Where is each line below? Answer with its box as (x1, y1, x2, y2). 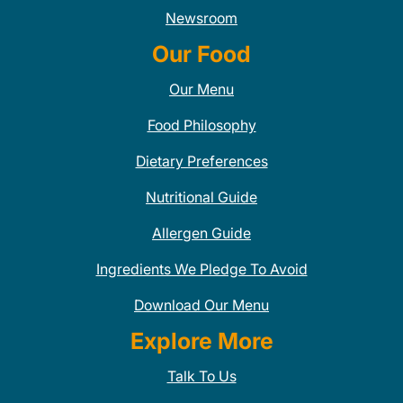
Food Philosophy (147, 116, 256, 134)
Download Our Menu (134, 296, 269, 314)
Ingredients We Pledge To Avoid (95, 260, 308, 278)
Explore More (130, 327, 273, 354)
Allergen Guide (152, 224, 251, 242)
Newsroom (166, 9, 237, 27)
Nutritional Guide (146, 188, 257, 206)
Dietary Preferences (135, 152, 268, 170)
